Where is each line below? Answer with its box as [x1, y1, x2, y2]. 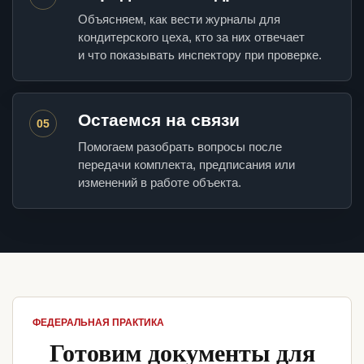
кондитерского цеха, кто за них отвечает [78, 30, 305, 45]
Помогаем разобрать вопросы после [78, 140, 282, 154]
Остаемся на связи [78, 110, 240, 130]
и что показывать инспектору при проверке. [78, 48, 322, 63]
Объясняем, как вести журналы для [78, 12, 280, 27]
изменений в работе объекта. [78, 175, 241, 190]
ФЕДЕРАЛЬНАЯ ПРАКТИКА [32, 317, 164, 329]
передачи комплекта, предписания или [78, 158, 295, 172]
